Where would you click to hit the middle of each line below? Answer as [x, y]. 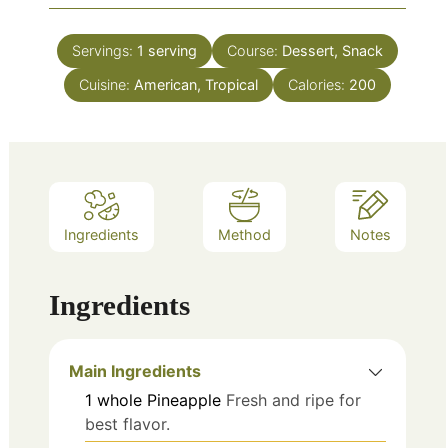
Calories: [318, 84]
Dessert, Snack [332, 50]
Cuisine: [106, 84]
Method [244, 235]
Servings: [104, 50]
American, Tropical [196, 84]
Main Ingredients [135, 370]
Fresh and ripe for [293, 399]
